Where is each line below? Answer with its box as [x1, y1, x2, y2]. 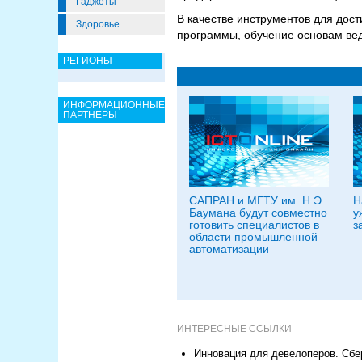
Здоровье [76, 19, 120, 30]
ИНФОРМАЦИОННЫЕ [63, 99, 165, 111]
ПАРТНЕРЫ [63, 109, 117, 120]
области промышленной [189, 230, 318, 243]
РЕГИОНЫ [63, 55, 112, 66]
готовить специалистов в [189, 218, 319, 231]
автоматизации [189, 242, 269, 255]
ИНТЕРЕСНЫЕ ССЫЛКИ [177, 323, 292, 335]
